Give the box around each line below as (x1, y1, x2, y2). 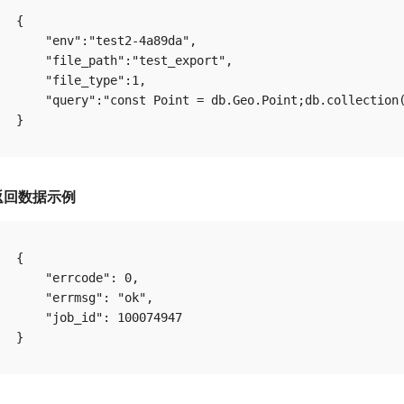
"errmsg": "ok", (16, 290, 153, 305)
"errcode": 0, (16, 271, 139, 285)
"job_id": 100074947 (16, 310, 182, 325)
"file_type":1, (16, 73, 146, 87)
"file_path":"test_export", (16, 53, 233, 68)
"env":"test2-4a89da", (16, 33, 197, 48)
